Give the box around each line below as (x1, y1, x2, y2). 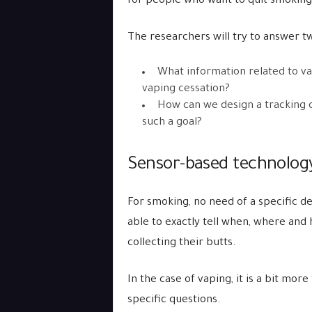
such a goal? (141, 117, 202, 129)
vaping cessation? (141, 84, 230, 95)
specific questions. (127, 295, 221, 306)
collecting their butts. (127, 237, 236, 249)
